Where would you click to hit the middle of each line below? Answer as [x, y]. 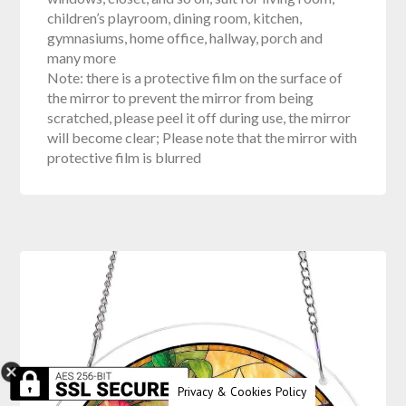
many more [82, 57]
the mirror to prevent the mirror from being [181, 97]
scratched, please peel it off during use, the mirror [199, 117]
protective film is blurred [125, 157]
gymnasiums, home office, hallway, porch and [185, 37]
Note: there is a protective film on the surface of [195, 77]
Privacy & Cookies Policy [242, 391]
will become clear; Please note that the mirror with [203, 137]
